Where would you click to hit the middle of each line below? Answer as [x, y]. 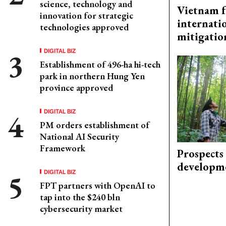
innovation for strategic [87, 15]
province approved [76, 88]
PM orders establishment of [95, 125]
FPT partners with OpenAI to [98, 185]
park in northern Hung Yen [92, 76]
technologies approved [84, 27]
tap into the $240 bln [80, 197]
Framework [63, 148]
